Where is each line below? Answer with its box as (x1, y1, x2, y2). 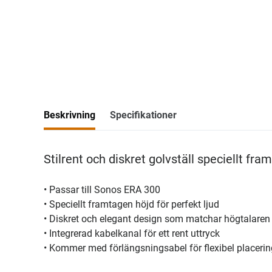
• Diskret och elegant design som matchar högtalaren (44, 213, 270, 225)
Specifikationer (110, 109, 177, 121)
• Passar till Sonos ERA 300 (44, 184, 160, 195)
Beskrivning (44, 109, 95, 121)
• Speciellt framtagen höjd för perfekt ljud (44, 199, 219, 210)
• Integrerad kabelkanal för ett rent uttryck (44, 228, 220, 239)
